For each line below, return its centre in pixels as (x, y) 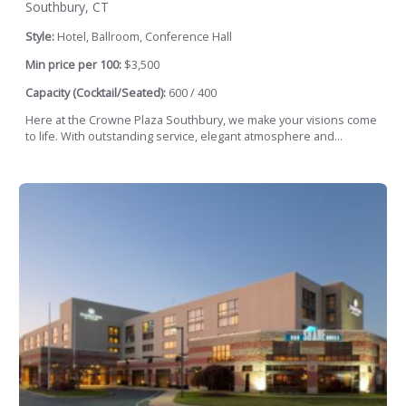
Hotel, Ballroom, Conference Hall (145, 37)
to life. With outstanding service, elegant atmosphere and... (184, 137)
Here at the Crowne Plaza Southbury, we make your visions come (201, 121)
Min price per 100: (73, 64)
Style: (41, 37)
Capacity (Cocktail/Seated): (96, 92)
